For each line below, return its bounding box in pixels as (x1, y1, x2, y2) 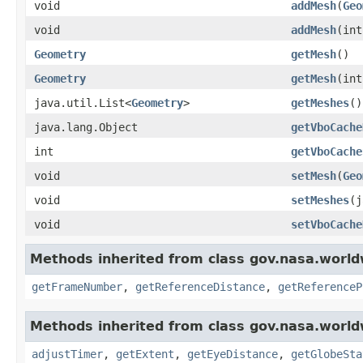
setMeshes (291, 193, 349, 207)
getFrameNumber (32, 280, 122, 293)
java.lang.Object (34, 120, 138, 134)
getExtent (116, 347, 174, 361)
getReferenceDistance (135, 280, 265, 293)
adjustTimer (32, 347, 103, 361)
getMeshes (291, 96, 349, 109)
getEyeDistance (187, 347, 278, 361)
